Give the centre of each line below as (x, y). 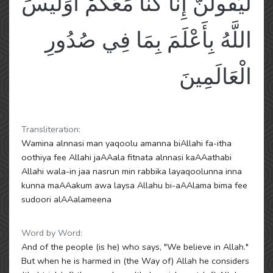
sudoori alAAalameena (66, 199)
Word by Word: (52, 233)
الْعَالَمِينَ (215, 77)
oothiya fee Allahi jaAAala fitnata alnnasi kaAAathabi (126, 157)
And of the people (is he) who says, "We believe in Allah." (135, 247)
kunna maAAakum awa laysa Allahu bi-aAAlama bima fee (134, 185)
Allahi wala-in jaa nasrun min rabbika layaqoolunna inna (132, 171)
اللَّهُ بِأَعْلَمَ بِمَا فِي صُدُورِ (148, 41)
